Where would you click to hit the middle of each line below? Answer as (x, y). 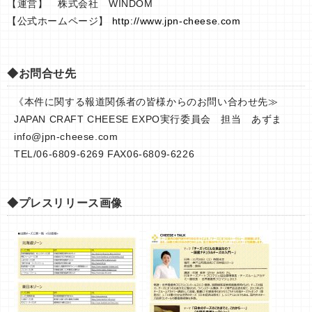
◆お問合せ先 (42, 74)
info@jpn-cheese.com (66, 137)
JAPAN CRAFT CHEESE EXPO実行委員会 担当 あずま (148, 119)
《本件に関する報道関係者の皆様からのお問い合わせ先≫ (146, 102)
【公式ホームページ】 (60, 21)
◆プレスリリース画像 (65, 203)
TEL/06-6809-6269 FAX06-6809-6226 (104, 154)
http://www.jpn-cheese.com (176, 21)
